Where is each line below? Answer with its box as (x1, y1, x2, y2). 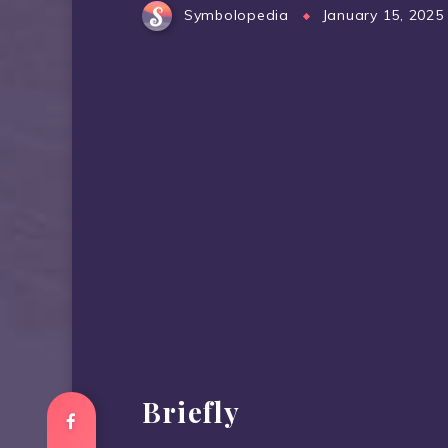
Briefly (142, 392, 241, 430)
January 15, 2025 (321, 6, 444, 25)
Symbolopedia (183, 6, 289, 25)
